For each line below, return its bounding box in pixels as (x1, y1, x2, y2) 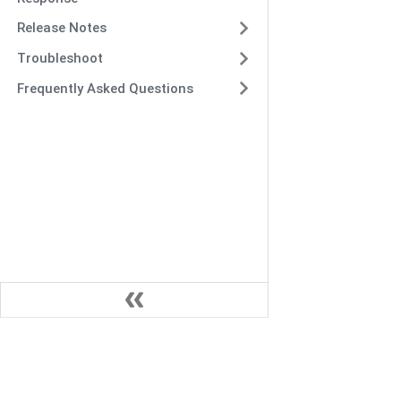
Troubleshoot (16, 50, 103, 66)
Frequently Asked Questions (16, 80, 193, 97)
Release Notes (16, 20, 107, 37)
